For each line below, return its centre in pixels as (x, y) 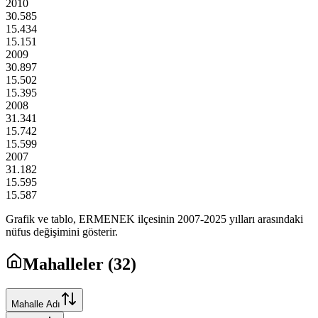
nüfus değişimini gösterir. (62, 231)
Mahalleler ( (68, 264)
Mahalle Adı (36, 304)
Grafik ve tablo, (42, 219)
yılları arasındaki (265, 219)
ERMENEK (107, 219)
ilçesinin (156, 219)
